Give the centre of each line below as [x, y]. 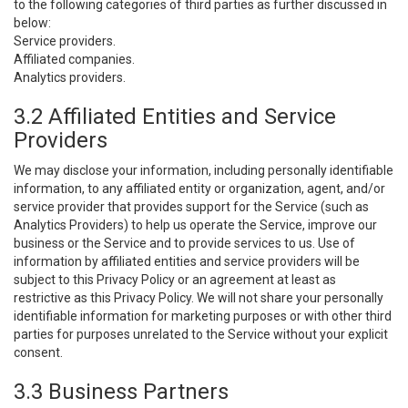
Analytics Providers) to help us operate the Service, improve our [195, 225]
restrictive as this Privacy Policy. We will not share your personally [199, 298]
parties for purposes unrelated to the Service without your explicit [201, 334]
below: [32, 23]
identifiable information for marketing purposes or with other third [203, 316]
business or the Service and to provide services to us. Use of [184, 243]
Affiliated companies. [74, 59]
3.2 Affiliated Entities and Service [175, 117]
